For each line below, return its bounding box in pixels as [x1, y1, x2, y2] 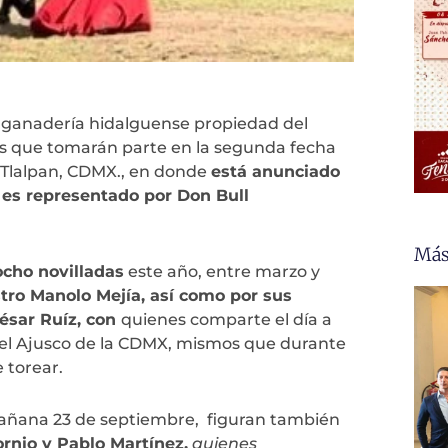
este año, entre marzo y [124, 261, 320, 281]
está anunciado [211, 161, 340, 181]
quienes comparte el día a [121, 309, 332, 329]
